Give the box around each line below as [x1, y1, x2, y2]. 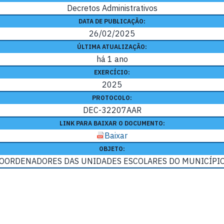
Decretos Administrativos [66, 3, 157, 13]
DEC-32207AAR [82, 105, 141, 115]
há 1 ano [96, 54, 128, 64]
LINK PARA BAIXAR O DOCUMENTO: [59, 119, 165, 127]
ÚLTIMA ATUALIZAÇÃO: [77, 43, 147, 51]
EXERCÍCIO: [94, 68, 130, 76]
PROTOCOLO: [92, 94, 132, 102]
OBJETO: [99, 145, 125, 153]
